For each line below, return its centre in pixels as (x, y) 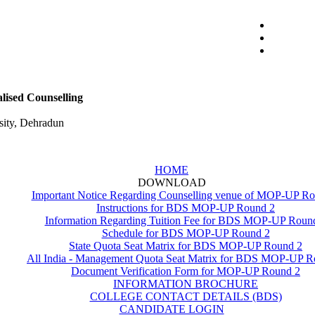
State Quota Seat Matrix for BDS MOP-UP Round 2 (186, 246)
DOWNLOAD (172, 182)
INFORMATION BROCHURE (186, 284)
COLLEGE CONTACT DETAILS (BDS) (186, 296)
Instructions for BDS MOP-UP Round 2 (186, 208)
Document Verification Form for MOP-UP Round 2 (186, 271)
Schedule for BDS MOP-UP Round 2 (186, 233)
